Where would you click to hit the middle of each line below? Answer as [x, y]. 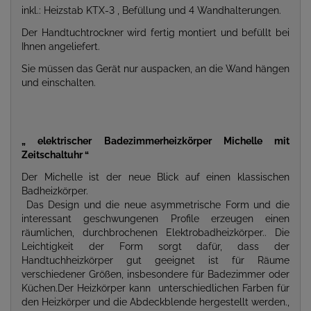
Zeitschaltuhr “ [55, 155]
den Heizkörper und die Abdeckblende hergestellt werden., [155, 302]
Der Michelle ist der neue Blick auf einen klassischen [155, 177]
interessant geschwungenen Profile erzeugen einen [155, 219]
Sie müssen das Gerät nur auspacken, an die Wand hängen [155, 69]
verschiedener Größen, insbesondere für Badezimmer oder [155, 274]
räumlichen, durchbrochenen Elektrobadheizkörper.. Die [155, 233]
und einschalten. [59, 83]
